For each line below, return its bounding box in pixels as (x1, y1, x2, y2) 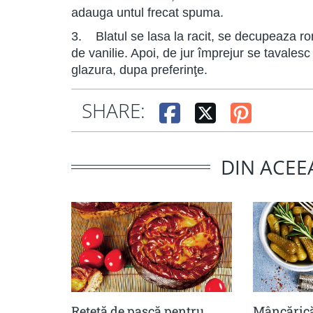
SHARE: (82, 97, 145, 124)
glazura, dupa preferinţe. (71, 63, 208, 77)
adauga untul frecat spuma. (71, 6, 224, 20)
